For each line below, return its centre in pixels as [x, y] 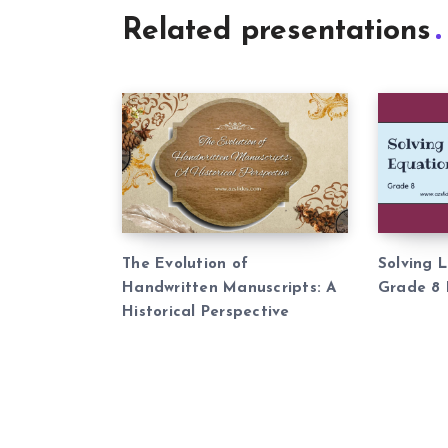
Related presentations [276, 31]
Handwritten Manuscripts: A [229, 288]
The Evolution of [185, 264]
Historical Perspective [206, 312]
